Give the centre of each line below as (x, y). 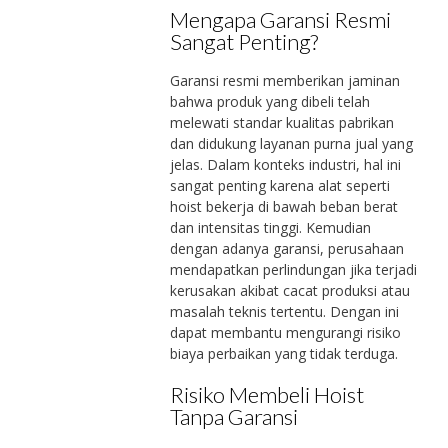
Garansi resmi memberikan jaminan (284, 81)
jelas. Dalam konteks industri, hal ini (285, 165)
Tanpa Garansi (233, 417)
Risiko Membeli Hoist (266, 395)
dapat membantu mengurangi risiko (285, 333)
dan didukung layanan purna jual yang (291, 144)
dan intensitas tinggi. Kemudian (270, 228)
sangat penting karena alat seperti (279, 186)
